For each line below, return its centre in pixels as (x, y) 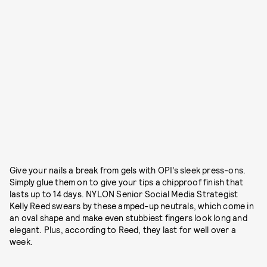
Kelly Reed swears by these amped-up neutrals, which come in (132, 206)
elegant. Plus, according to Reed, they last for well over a (123, 230)
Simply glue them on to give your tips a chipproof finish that (127, 182)
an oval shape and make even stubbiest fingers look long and (128, 218)
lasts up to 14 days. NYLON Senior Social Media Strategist (124, 194)
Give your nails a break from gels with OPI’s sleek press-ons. (128, 170)
